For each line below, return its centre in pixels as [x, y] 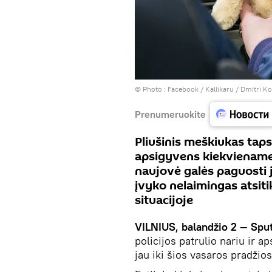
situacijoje [164, 200]
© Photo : [151, 89]
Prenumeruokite [170, 114]
